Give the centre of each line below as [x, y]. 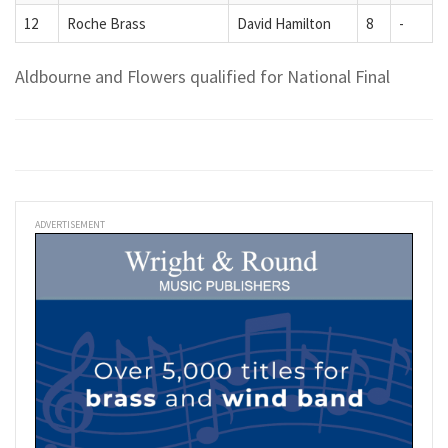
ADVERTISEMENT [70, 224]
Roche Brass [106, 23]
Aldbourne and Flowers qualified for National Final [206, 76]
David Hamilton [284, 23]
